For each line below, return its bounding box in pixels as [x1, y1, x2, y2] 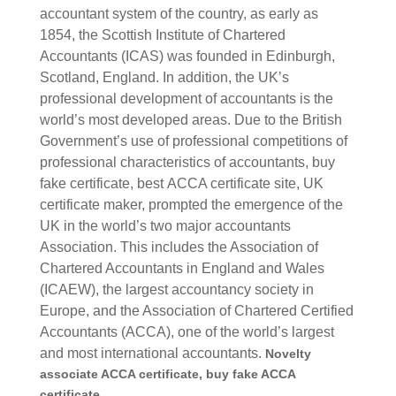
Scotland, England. [39, 69, 163, 85]
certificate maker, [39, 196, 148, 212]
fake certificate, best [39, 175, 167, 191]
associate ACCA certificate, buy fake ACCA [39, 366, 295, 381]
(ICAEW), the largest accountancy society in [39, 281, 314, 297]
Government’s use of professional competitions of [39, 133, 347, 148]
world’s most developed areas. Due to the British [39, 111, 342, 127]
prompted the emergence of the [148, 196, 343, 212]
